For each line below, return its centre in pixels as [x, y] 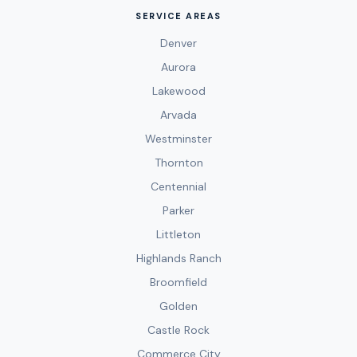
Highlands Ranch [178, 258]
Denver [178, 43]
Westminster [178, 138]
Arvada [178, 114]
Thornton [178, 162]
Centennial [178, 186]
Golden [178, 306]
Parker [178, 210]
